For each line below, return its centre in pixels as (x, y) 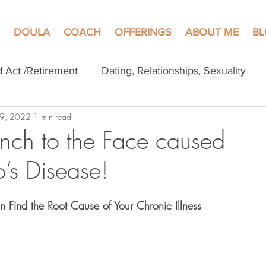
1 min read (52, 116)
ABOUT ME (212, 32)
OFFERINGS (143, 32)
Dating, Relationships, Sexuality (174, 71)
